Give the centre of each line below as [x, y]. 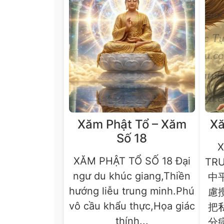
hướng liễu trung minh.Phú [132, 191]
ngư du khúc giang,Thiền [132, 176]
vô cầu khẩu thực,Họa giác [132, 206]
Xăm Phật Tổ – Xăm [132, 124]
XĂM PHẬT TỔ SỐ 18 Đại [132, 161]
